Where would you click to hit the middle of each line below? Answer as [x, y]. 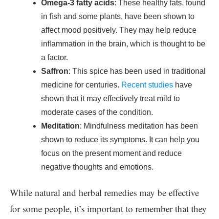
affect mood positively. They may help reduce [119, 30]
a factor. [55, 57]
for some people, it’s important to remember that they [108, 208]
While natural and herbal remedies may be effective [104, 192]
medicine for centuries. [81, 85]
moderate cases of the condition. [97, 112]
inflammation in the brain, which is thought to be [123, 44]
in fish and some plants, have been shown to [118, 16]
